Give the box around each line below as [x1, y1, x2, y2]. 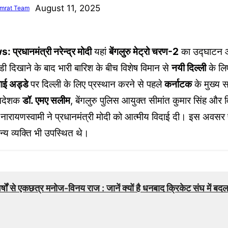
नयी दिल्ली [172, 62, 206, 74]
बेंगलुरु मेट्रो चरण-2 [109, 45, 179, 58]
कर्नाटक [164, 78, 192, 91]
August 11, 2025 [35, 3, 100, 13]
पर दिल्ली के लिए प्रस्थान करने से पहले [31, 78, 164, 91]
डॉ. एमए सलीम [22, 94, 70, 107]
